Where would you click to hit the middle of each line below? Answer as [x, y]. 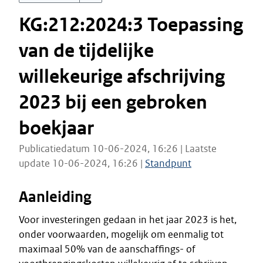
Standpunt [168, 163]
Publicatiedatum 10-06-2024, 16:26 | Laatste [118, 149]
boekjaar [56, 128]
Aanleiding [55, 197]
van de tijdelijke [86, 51]
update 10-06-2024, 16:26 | [82, 163]
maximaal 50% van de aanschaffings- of [107, 249]
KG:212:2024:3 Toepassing [131, 25]
